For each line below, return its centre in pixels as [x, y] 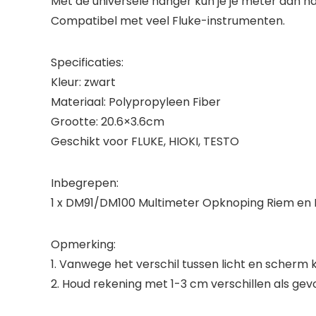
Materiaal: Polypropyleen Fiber [136, 102]
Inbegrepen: [85, 183]
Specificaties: [87, 62]
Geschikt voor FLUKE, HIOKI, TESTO [145, 141]
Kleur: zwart [83, 82]
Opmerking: [83, 244]
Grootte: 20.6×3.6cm [108, 122]
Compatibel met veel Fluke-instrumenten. [168, 21]
